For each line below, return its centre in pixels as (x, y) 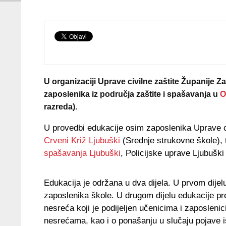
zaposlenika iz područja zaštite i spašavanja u (132, 94)
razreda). (61, 106)
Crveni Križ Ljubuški (82, 140)
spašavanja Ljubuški (82, 153)
